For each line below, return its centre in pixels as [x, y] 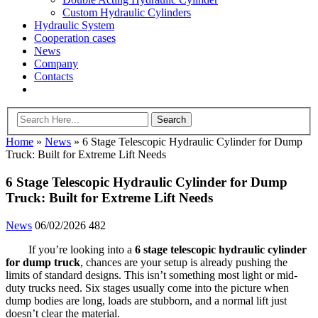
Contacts [54, 76]
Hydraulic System [74, 25]
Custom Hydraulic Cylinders [127, 12]
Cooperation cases [75, 38]
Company [56, 63]
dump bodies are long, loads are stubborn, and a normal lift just [146, 300]
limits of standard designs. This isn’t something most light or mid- [152, 275]
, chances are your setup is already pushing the [184, 262]
